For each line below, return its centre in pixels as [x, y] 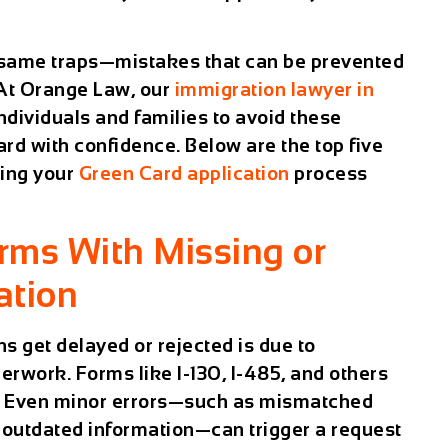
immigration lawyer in [274, 89]
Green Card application [184, 173]
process [328, 173]
